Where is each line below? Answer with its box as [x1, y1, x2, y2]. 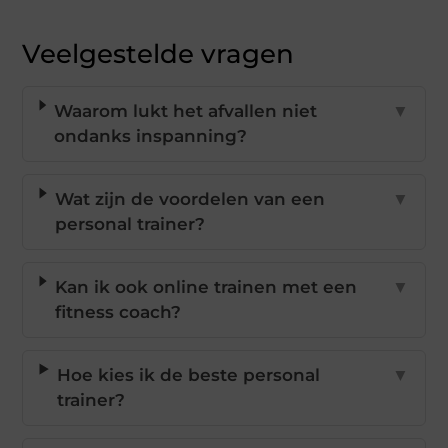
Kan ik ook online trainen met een [54, 277, 357, 298]
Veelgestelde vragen [22, 38, 295, 71]
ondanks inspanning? [54, 126, 248, 147]
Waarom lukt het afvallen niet [54, 101, 318, 122]
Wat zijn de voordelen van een [54, 189, 325, 210]
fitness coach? [54, 302, 181, 323]
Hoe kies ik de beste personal [57, 365, 321, 386]
